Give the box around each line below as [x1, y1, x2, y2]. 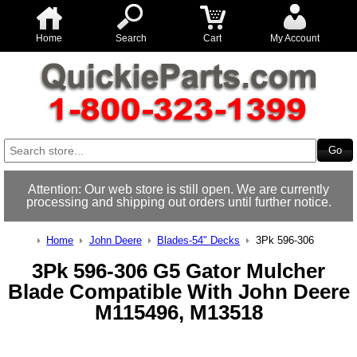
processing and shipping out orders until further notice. [25, 195, 331, 209]
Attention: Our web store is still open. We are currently [28, 182, 329, 196]
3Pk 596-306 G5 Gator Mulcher [32, 259, 325, 284]
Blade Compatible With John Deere [7, 280, 350, 304]
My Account [269, 33, 320, 44]
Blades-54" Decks [157, 234, 241, 246]
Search [115, 33, 147, 44]
